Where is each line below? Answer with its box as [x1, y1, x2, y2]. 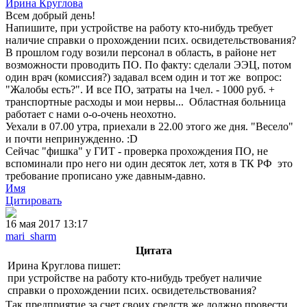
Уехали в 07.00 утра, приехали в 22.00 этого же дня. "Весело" [5, 121, 293, 133]
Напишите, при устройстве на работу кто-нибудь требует [5, 22, 273, 34]
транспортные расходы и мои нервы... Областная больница [5, 96, 286, 108]
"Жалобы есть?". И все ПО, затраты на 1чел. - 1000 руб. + [5, 84, 275, 96]
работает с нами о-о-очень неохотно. [5, 108, 176, 121]
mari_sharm [5, 230, 56, 243]
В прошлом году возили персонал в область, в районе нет [5, 47, 276, 59]
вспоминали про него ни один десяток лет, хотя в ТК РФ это [5, 158, 293, 170]
